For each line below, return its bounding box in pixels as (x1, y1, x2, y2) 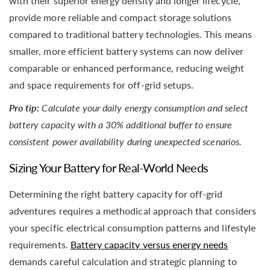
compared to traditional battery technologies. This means (9, 28, 252, 40)
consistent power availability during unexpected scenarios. (9, 135, 242, 147)
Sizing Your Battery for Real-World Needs (9, 160, 208, 175)
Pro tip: (9, 101, 40, 113)
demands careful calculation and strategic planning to (9, 255, 237, 267)
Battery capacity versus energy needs (70, 238, 228, 250)
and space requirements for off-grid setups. (9, 78, 194, 90)
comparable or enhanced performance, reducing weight (9, 61, 245, 74)
